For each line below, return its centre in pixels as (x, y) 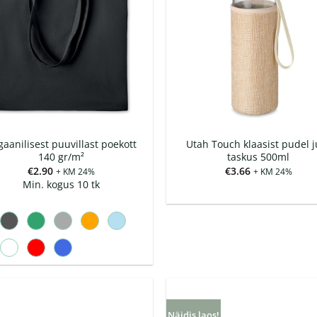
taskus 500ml (259, 157)
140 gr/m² (61, 157)
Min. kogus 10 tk (61, 184)
